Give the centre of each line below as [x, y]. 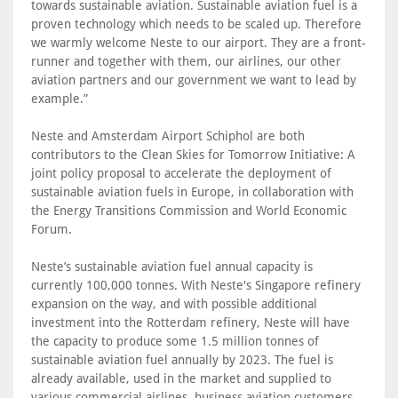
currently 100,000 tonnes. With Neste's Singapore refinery [196, 285]
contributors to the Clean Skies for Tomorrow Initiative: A [193, 155]
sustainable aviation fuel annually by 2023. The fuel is [182, 360]
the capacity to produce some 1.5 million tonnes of [175, 341]
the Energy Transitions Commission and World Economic [189, 211]
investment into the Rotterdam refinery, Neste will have [191, 322]
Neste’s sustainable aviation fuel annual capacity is [172, 267]
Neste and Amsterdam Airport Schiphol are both [168, 136]
